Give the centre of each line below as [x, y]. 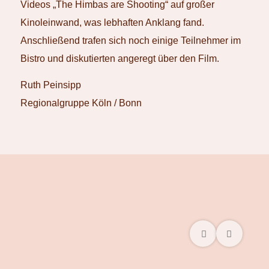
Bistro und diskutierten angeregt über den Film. [119, 59]
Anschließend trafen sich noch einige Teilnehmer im [130, 41]
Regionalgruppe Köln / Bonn [81, 103]
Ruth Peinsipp [50, 85]
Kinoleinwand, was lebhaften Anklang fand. [112, 23]
